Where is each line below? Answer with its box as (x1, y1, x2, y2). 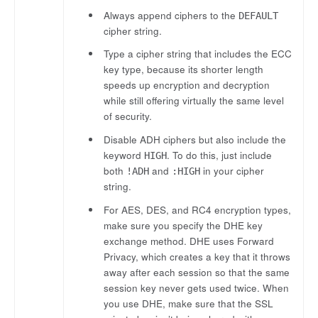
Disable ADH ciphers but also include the (104, 133, 287, 147)
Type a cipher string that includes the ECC (104, 47, 292, 61)
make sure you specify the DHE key (104, 219, 263, 233)
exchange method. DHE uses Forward (104, 234, 275, 248)
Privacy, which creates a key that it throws (104, 250, 291, 264)
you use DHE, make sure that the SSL (104, 297, 274, 311)
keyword (104, 148, 145, 163)
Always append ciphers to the (104, 8, 239, 22)
